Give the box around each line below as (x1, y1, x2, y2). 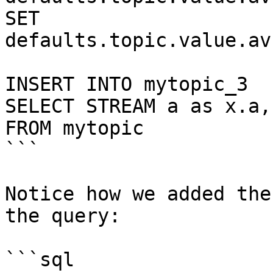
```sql (5, 249, 74, 271)
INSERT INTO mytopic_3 (5, 73, 248, 95)
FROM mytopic (5, 117, 144, 139)
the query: (5, 205, 121, 227)
